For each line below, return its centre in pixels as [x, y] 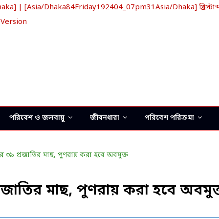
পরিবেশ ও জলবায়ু [37, 118]
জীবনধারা [105, 118]
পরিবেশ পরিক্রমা [169, 118]
